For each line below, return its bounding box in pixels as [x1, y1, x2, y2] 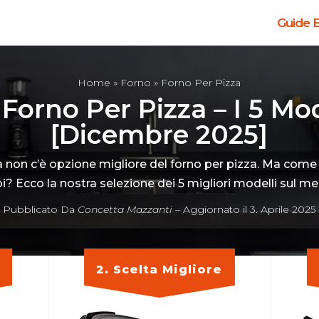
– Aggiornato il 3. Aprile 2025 [172, 203, 316, 216]
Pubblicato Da [3, 203, 78, 216]
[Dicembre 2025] [51, 119, 268, 150]
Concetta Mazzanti [78, 203, 173, 216]
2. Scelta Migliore [96, 263, 223, 276]
